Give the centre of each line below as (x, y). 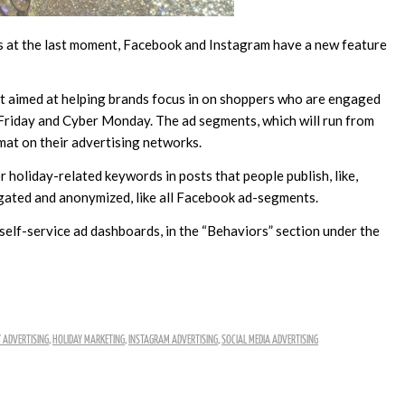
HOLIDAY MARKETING (89, 340)
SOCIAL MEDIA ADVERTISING (270, 340)
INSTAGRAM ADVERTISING (173, 340)
